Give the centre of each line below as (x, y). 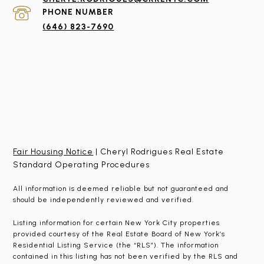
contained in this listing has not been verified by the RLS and (126, 256)
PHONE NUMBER (78, 12)
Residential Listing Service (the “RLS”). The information (116, 245)
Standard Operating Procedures (82, 165)
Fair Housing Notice (53, 152)
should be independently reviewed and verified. (104, 200)
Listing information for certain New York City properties (117, 223)
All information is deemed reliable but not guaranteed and (121, 189)
